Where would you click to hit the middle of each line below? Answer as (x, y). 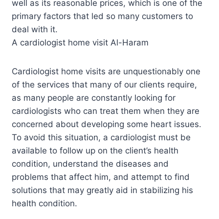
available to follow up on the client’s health (95, 150)
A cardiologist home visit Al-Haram (80, 42)
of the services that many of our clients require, (104, 84)
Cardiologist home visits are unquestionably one (106, 71)
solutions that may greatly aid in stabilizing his (102, 190)
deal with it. (35, 29)
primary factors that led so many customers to (102, 16)
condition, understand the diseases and (90, 164)
